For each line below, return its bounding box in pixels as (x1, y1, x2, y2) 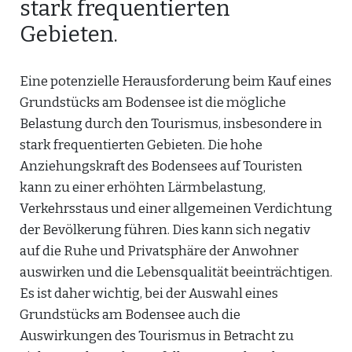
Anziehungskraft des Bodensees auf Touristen (20, 158, 302, 174)
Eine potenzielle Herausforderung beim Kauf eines (20, 73, 332, 90)
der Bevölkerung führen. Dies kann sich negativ (20, 222, 310, 238)
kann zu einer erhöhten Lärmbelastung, (20, 179, 266, 196)
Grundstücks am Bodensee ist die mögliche (20, 94, 286, 111)
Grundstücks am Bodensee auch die (20, 306, 240, 323)
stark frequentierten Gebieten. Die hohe (20, 137, 262, 153)
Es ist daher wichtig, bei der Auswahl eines (20, 285, 278, 302)
